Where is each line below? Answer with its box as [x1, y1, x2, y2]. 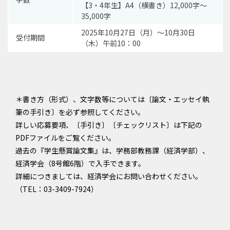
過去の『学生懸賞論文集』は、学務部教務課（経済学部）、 [15, 145, 209, 156]
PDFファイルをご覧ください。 [15, 132, 116, 143]
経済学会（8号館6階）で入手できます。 [15, 158, 145, 168]
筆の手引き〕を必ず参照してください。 [15, 107, 145, 117]
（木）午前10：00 [81, 38, 141, 48]
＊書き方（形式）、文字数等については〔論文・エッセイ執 [15, 94, 209, 104]
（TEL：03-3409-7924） [15, 184, 98, 194]
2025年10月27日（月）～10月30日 [81, 27, 195, 37]
